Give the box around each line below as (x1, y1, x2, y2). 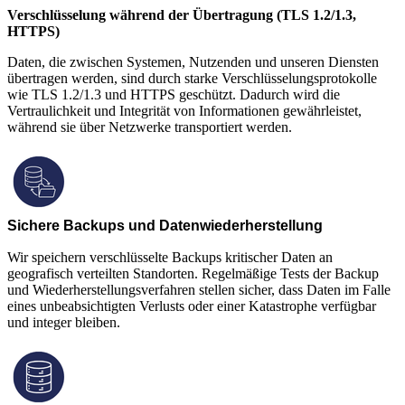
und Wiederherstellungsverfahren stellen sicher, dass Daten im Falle (7, 281, 391, 297)
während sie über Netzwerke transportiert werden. (7, 118, 292, 135)
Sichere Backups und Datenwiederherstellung (7, 217, 323, 233)
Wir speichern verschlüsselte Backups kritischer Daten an (7, 249, 333, 265)
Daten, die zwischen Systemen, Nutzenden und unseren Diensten (7, 53, 379, 70)
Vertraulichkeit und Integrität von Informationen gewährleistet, (7, 102, 362, 118)
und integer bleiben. (7, 314, 120, 330)
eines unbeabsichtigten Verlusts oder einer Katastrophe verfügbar (7, 297, 376, 314)
